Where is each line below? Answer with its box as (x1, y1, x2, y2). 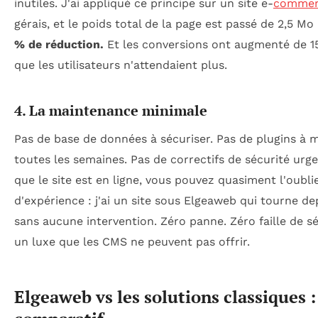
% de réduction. (14, 37, 104, 51)
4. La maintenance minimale (14, 100, 207, 120)
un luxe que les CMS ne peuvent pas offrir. (14, 234, 250, 248)
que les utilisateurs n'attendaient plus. (14, 57, 227, 72)
